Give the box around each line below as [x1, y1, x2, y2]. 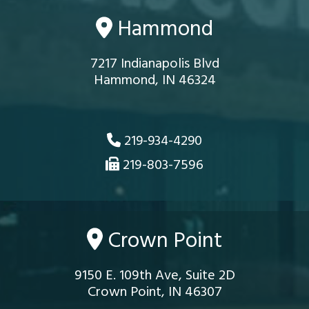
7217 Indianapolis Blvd [90, 53, 219, 76]
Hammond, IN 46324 [93, 70, 216, 92]
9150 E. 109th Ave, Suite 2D [74, 264, 235, 287]
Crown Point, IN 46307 [87, 281, 222, 303]
